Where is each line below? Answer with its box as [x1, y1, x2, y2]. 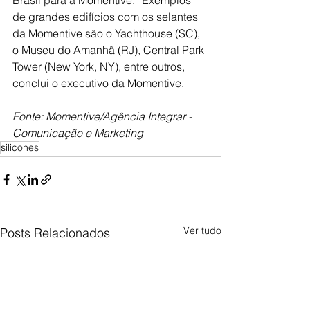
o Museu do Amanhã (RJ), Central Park [12, 42, 207, 57]
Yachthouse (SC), [115, 26, 203, 40]
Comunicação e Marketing [12, 125, 143, 140]
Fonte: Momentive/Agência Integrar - [12, 109, 194, 123]
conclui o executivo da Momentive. [12, 75, 184, 90]
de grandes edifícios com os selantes [12, 9, 201, 24]
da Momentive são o [12, 26, 115, 40]
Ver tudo [183, 224, 221, 237]
